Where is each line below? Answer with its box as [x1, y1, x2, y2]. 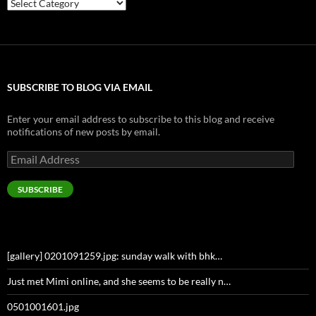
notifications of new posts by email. [7, 126, 160, 138]
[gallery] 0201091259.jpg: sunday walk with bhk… [7, 250, 222, 262]
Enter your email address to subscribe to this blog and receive [7, 113, 274, 126]
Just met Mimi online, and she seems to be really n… [7, 275, 231, 288]
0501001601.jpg [7, 300, 79, 313]
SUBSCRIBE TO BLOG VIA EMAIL [7, 81, 152, 94]
